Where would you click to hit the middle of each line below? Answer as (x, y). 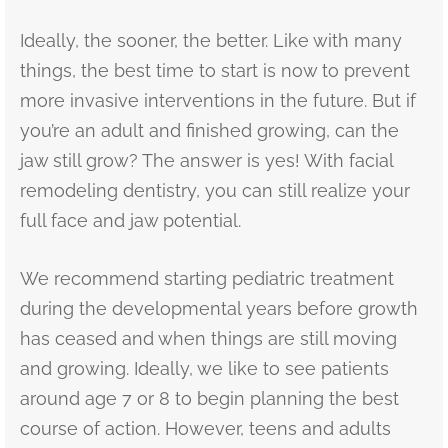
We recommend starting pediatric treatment (207, 278)
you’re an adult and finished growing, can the (209, 130)
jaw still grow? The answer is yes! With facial (206, 160)
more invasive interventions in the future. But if (218, 100)
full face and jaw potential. (130, 220)
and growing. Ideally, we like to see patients (204, 368)
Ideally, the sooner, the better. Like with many (211, 40)
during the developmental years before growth (219, 308)
